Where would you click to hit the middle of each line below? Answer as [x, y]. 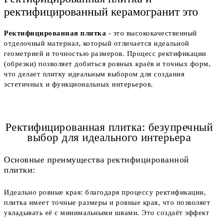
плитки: [20, 170]
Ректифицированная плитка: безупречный [109, 127]
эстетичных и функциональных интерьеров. [79, 84]
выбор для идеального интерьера [109, 138]
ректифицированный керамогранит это [101, 12]
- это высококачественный [152, 33]
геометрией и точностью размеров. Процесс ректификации [105, 54]
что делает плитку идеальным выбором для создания [94, 74]
